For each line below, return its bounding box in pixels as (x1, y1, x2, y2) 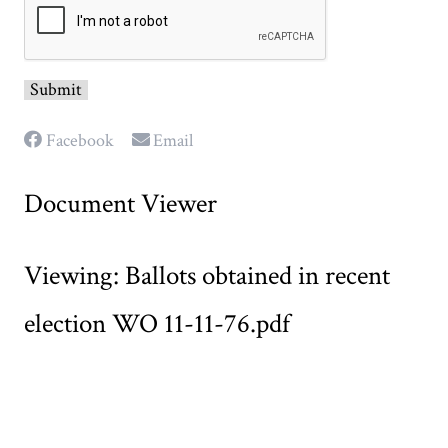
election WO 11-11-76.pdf (24, 305, 290, 341)
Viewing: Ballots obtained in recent (24, 257, 390, 293)
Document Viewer (24, 185, 217, 221)
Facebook (45, 128, 114, 152)
